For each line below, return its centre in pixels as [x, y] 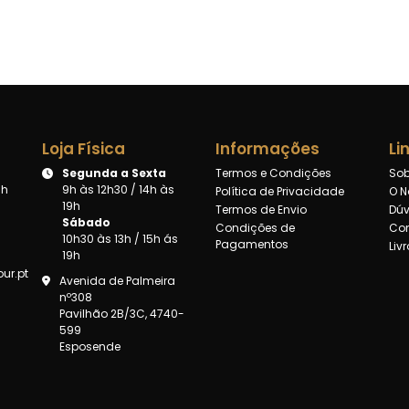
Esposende [90, 347]
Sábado [86, 223]
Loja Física [84, 149]
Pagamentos [252, 245]
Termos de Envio [261, 210]
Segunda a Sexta [114, 173]
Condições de [255, 228]
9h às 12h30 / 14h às [118, 190]
